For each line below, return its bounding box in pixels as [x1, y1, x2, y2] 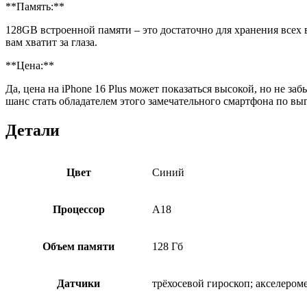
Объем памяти [42, 240, 114, 252]
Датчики [57, 277, 100, 289]
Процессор [52, 203, 105, 215]
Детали [5, 121, 60, 139]
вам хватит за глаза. [5, 36, 97, 48]
